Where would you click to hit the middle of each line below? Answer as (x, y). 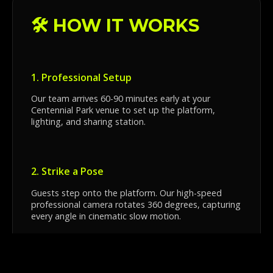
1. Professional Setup (81, 77)
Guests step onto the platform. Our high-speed (126, 193)
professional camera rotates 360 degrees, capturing (136, 204)
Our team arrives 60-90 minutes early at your (121, 98)
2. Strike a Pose (67, 172)
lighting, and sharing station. (88, 121)
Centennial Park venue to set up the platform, (123, 110)
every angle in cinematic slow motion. (106, 216)
